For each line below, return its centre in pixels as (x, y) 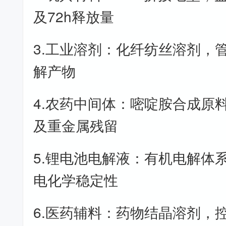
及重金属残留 (76, 125)
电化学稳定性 (76, 180)
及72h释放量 (74, 16)
